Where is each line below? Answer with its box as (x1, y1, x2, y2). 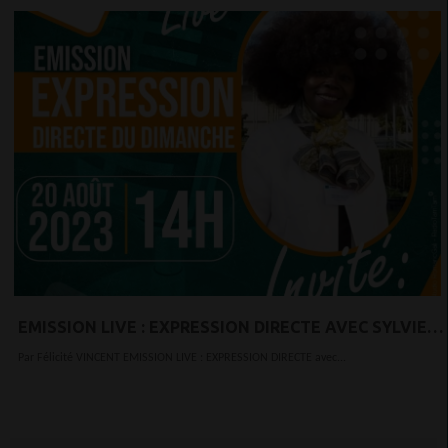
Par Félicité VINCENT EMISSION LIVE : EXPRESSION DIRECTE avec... (123, 351, 346, 364)
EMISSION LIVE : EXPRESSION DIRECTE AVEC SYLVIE (18, 317, 427, 336)
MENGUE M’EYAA (18, 341, 151, 360)
